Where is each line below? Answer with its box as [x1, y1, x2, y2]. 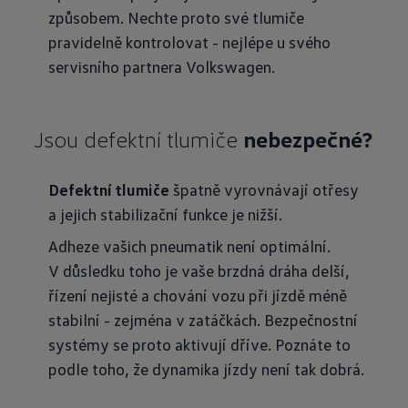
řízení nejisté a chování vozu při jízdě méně [47, 285, 347, 305]
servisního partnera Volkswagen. [47, 56, 275, 76]
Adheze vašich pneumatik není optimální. [47, 236, 331, 256]
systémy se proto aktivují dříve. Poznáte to [47, 334, 351, 354]
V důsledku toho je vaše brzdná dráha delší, [47, 260, 350, 280]
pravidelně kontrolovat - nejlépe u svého [47, 32, 331, 52]
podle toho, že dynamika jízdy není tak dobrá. [47, 359, 364, 379]
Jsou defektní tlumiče [34, 126, 244, 152]
